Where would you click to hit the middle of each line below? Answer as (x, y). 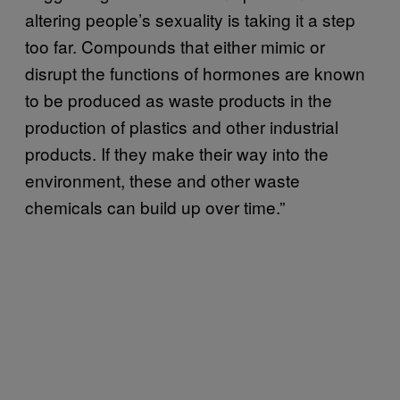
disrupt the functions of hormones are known (195, 72)
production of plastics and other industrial (182, 126)
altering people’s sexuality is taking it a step (190, 19)
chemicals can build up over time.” (155, 206)
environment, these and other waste (162, 179)
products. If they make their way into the (177, 153)
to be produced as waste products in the (179, 99)
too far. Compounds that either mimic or (175, 46)
